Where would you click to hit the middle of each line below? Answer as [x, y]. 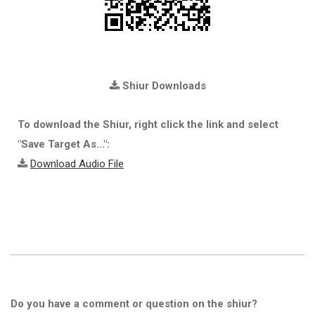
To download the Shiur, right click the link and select [148, 124]
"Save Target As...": [64, 144]
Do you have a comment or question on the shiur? [134, 304]
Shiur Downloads [162, 86]
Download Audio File [77, 164]
